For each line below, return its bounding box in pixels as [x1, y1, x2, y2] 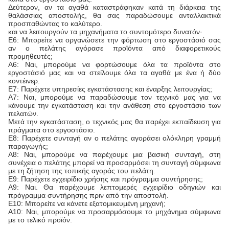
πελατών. [8, 109, 38, 118]
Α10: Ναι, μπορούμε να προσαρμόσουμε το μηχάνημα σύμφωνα [8, 208, 221, 216]
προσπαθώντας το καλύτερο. [8, 19, 102, 28]
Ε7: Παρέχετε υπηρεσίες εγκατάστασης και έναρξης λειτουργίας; [8, 85, 212, 93]
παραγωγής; [8, 142, 48, 150]
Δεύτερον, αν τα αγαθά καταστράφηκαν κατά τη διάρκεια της [8, 3, 221, 11]
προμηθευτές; [8, 52, 53, 60]
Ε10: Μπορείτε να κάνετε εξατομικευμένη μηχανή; [8, 199, 166, 208]
